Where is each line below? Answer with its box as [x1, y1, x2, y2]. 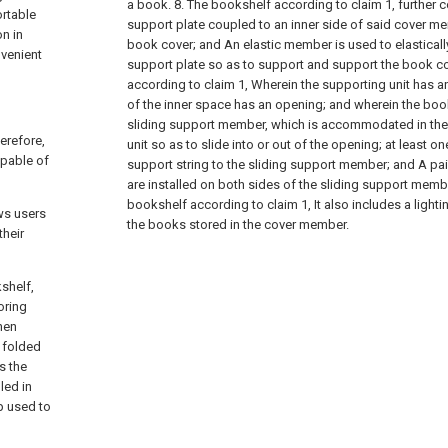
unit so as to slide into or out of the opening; [127, 137, 382, 152]
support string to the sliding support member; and [127, 157, 415, 172]
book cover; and [127, 37, 221, 52]
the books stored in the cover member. [127, 217, 349, 232]
